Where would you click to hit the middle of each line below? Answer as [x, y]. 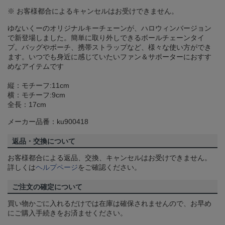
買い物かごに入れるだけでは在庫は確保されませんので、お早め [109, 204]
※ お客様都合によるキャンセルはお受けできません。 [93, 11]
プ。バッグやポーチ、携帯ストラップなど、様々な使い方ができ [109, 47]
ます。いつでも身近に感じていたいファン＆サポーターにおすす [109, 57]
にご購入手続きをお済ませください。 [67, 213]
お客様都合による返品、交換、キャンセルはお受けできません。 [109, 158]
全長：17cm [27, 105]
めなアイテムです [36, 67]
